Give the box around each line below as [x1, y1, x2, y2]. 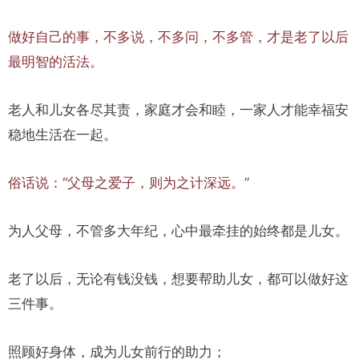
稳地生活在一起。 [8, 127, 117, 143]
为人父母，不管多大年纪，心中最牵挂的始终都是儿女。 [8, 223, 349, 239]
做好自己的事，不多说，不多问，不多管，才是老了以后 [8, 29, 349, 45]
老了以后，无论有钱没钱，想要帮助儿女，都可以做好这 [8, 271, 349, 287]
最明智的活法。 [8, 54, 103, 70]
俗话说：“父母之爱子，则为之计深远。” [8, 175, 249, 191]
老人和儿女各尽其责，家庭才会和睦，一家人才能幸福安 [8, 102, 349, 118]
